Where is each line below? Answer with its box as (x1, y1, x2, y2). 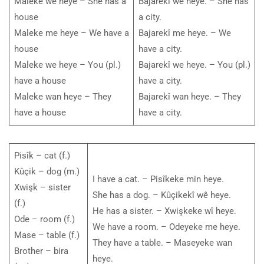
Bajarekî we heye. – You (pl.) (138, 60, 250, 71)
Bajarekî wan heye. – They (138, 91, 241, 103)
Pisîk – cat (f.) (14, 150, 70, 161)
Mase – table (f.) (14, 230, 80, 241)
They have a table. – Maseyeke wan (92, 237, 232, 249)
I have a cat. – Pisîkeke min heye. (92, 174, 224, 185)
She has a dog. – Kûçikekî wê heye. (92, 190, 233, 201)
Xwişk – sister (14, 182, 71, 193)
